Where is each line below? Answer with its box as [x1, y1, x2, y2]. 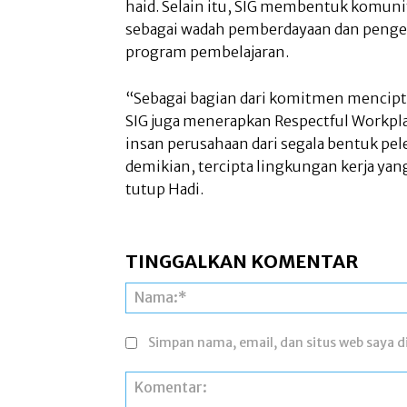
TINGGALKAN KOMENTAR [125, 249, 358, 273]
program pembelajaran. [125, 42, 289, 61]
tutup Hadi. [125, 179, 206, 198]
